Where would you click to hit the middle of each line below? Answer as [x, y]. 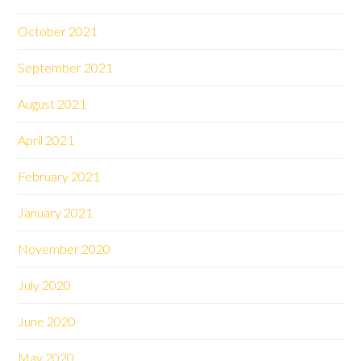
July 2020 [45, 285]
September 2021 [66, 67]
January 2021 [56, 212]
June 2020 [47, 321]
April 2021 [46, 140]
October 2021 [58, 31]
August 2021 [52, 104]
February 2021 [59, 176]
